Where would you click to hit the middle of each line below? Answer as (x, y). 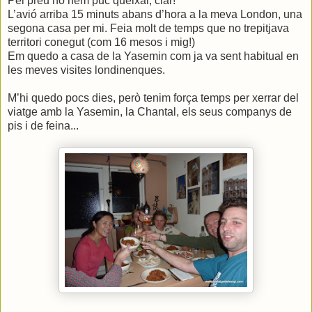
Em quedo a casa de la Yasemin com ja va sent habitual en (153, 56)
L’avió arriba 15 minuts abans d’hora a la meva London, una (155, 14)
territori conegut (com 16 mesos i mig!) (101, 42)
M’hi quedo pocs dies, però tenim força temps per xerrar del (153, 97)
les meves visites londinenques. (86, 70)
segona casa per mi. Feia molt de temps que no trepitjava (148, 28)
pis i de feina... (43, 125)
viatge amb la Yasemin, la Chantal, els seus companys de (150, 111)
